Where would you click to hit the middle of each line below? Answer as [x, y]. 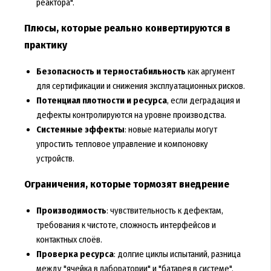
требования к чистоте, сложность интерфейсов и [126, 225]
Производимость [71, 211]
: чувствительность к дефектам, [165, 211]
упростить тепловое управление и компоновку [122, 144]
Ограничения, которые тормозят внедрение [126, 184]
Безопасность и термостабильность [111, 72]
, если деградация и [203, 101]
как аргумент [210, 72]
